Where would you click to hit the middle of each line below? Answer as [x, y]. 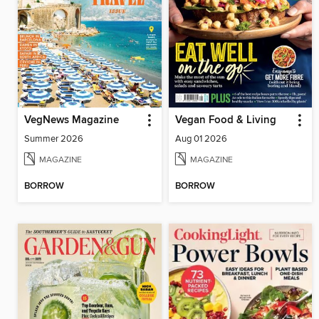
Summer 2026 [54, 138]
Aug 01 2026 [201, 138]
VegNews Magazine [72, 120]
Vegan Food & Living [225, 120]
